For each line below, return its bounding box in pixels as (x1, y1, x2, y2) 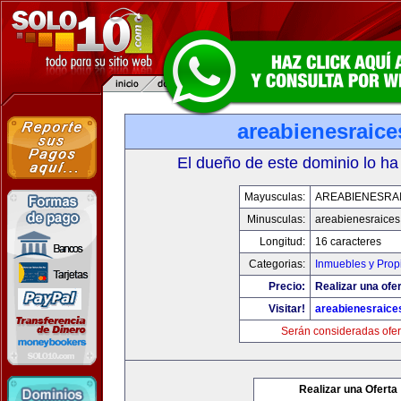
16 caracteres (315, 235, 381, 248)
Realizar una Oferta (299, 383, 397, 396)
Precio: (269, 280, 305, 293)
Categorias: (249, 258, 305, 270)
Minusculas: (247, 213, 305, 226)
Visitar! (269, 303, 305, 315)
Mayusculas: (244, 191, 305, 203)
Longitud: (260, 235, 305, 248)
